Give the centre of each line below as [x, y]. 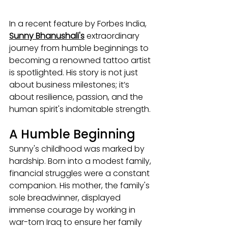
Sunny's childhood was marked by [78, 149]
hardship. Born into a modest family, [81, 161]
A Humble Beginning [72, 134]
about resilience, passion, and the [77, 97]
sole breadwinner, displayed [66, 197]
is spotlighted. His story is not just [75, 72]
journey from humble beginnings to [80, 48]
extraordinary [113, 36]
